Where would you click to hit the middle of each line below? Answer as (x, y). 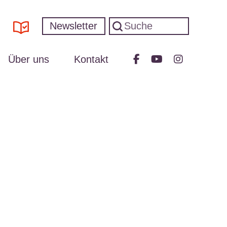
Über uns (28, 59)
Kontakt (91, 59)
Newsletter (74, 26)
